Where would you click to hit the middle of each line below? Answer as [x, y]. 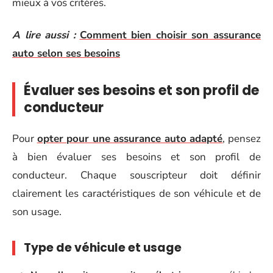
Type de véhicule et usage [103, 248]
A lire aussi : [44, 35]
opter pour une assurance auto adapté [130, 139]
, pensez [242, 139]
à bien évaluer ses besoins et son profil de [136, 157]
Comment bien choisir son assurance [170, 35]
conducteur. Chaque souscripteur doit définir [136, 175]
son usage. [37, 212]
